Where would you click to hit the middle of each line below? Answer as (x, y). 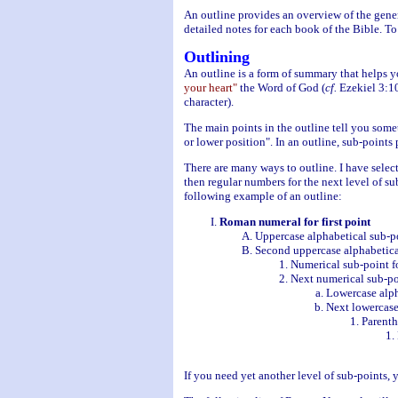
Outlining (216, 57)
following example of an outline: (263, 196)
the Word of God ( (281, 88)
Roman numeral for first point (295, 222)
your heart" (210, 88)
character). (208, 102)
